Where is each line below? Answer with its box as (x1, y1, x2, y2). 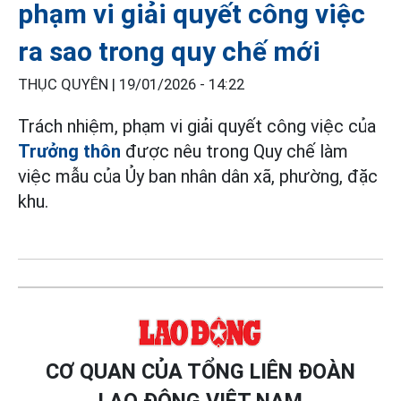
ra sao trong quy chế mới (18, 36, 320, 68)
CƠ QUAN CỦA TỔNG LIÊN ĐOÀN (46, 359, 355, 385)
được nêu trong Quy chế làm (121, 141, 348, 163)
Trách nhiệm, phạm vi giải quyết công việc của (18, 115, 376, 138)
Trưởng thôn (18, 141, 121, 163)
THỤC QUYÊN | (18, 76, 119, 94)
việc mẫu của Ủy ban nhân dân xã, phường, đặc (18, 166, 378, 188)
